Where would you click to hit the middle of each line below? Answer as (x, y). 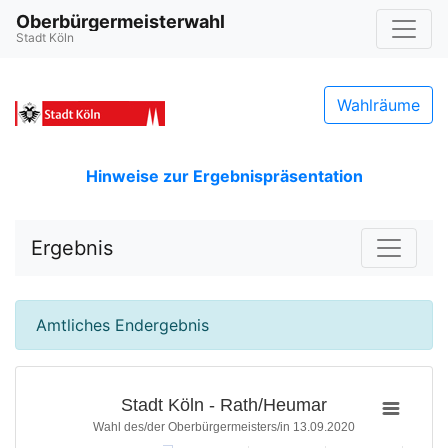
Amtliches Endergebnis (122, 325)
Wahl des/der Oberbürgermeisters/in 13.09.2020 (224, 427)
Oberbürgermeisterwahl (120, 21)
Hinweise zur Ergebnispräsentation (224, 176)
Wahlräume (378, 105)
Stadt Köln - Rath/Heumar (224, 405)
